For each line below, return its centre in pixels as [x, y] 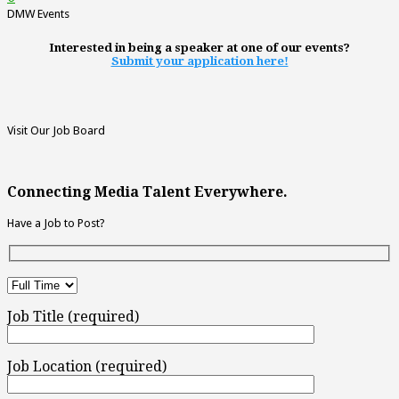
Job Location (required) [87, 367]
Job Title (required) [73, 317]
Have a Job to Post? [56, 223]
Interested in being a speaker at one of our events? [199, 48]
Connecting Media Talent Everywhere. [147, 191]
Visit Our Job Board [56, 130]
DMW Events [38, 14]
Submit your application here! [199, 61]
